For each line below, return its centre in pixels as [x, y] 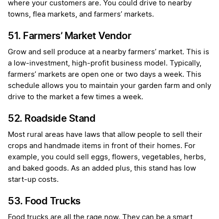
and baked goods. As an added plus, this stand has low [102, 169]
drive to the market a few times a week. [76, 97]
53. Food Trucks [44, 201]
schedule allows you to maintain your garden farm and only [109, 86]
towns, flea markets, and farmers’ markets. [81, 15]
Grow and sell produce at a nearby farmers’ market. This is [109, 52]
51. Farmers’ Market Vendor [69, 36]
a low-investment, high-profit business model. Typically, [105, 64]
